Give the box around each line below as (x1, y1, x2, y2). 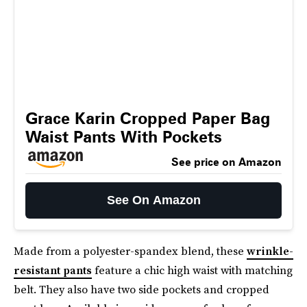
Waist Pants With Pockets (25, 127, 222, 147)
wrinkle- (247, 243, 293, 258)
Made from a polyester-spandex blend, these (14, 243, 247, 258)
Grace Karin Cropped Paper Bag (25, 108, 270, 128)
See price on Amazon (171, 156, 282, 169)
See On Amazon (106, 193, 201, 207)
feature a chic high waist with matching (92, 262, 293, 278)
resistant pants (14, 262, 92, 278)
